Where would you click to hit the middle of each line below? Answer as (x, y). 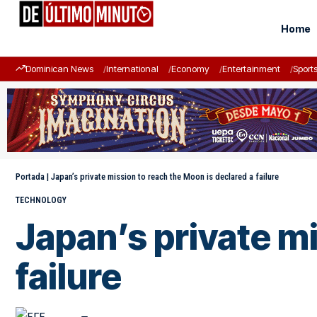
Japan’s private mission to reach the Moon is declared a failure (165, 177)
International (132, 69)
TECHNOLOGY (41, 200)
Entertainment (251, 69)
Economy (190, 69)
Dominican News (59, 69)
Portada (30, 177)
